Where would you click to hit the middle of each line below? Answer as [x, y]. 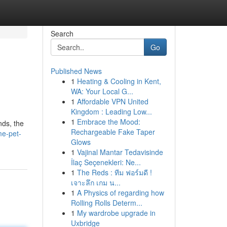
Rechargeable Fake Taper [113, 132]
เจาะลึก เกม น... [96, 182]
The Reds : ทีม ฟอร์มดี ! [114, 172]
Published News [76, 71]
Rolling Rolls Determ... [106, 203]
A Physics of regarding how [120, 193]
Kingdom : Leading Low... [111, 111]
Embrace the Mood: [108, 122]
